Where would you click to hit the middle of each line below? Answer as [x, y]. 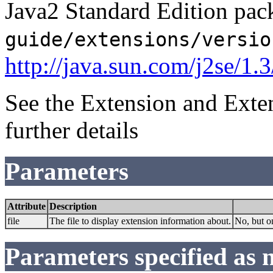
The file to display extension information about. [140, 221]
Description [73, 206]
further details [72, 130]
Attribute [27, 206]
